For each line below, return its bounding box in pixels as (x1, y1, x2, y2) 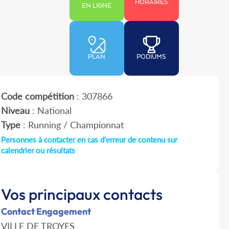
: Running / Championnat (20, 119, 124, 131)
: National (29, 105, 72, 117)
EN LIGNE (82, 2, 112, 10)
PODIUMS (136, 53, 167, 61)
